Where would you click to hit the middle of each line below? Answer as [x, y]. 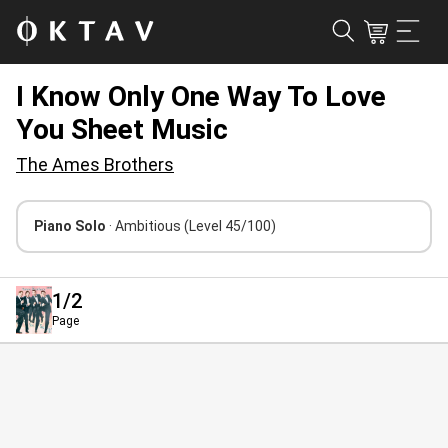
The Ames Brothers [95, 164]
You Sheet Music [122, 129]
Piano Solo [71, 226]
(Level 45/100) [230, 226]
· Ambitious [146, 226]
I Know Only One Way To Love [201, 96]
